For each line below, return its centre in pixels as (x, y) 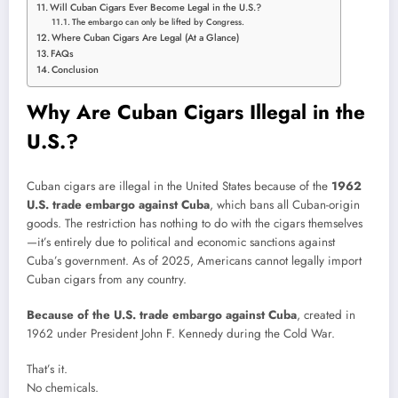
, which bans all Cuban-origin (285, 204)
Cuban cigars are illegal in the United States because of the (179, 186)
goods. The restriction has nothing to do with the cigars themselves (195, 223)
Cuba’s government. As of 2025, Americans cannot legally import (194, 260)
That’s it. (47, 370)
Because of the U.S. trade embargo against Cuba (162, 315)
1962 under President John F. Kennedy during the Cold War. (181, 334)
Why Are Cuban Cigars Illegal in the (196, 112)
